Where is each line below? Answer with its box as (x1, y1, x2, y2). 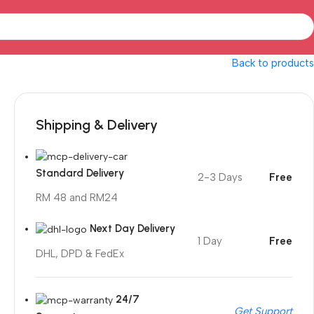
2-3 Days (198, 171, 243, 184)
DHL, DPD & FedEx (36, 247, 124, 260)
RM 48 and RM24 (36, 191, 118, 205)
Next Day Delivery (90, 222, 175, 235)
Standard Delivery (36, 167, 124, 179)
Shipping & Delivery (36, 116, 158, 133)
